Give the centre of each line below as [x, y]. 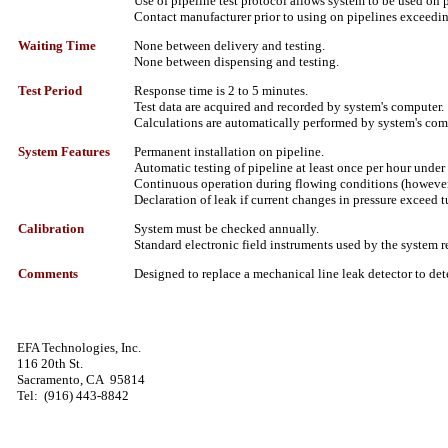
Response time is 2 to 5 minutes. [222, 90]
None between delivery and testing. [231, 45]
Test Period [50, 90]
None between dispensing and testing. [236, 61]
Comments [48, 273]
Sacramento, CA [61, 379]
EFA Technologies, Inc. [79, 347]
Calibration [51, 228]
